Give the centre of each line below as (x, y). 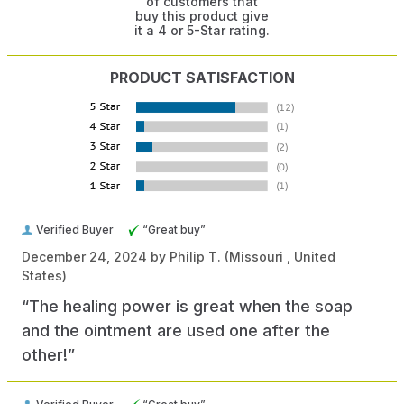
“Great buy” (174, 230)
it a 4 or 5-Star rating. (202, 31)
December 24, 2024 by (96, 257)
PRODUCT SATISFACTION (202, 78)
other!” (48, 355)
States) (44, 276)
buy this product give (202, 16)
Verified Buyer (75, 230)
